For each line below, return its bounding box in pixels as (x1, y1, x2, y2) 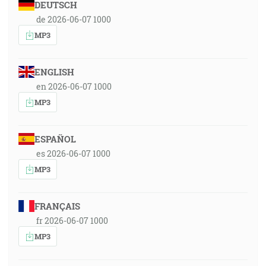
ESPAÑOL (34, 133, 76, 145)
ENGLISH (34, 66, 74, 78)
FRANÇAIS (34, 200, 80, 212)
